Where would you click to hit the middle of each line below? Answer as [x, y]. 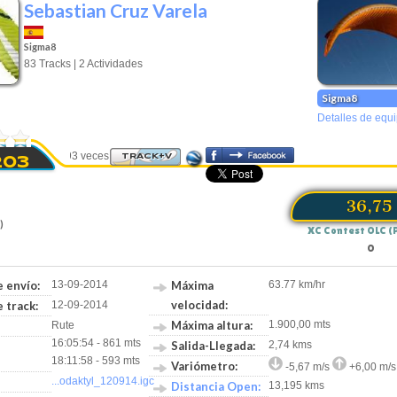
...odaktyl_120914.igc [103, 381]
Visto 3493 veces [68, 156]
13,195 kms [296, 385]
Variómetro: [204, 366]
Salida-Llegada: [213, 345]
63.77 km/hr [297, 284]
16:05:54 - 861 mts [96, 343]
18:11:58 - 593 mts [96, 360]
